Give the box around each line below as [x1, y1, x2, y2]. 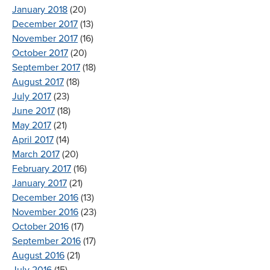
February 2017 [12, 162, 71, 175]
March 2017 [12, 148, 60, 160]
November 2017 [12, 32, 78, 45]
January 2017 [12, 177, 67, 189]
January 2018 [12, 3, 67, 16]
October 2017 [12, 46, 68, 59]
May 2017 [12, 119, 51, 131]
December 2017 [12, 17, 78, 30]
